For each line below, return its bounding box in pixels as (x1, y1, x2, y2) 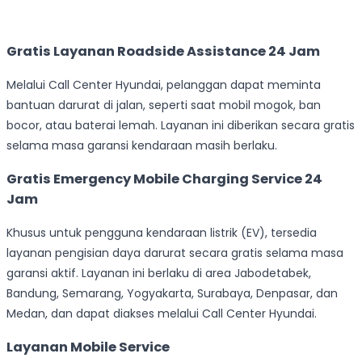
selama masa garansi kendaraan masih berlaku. (6, 137, 277, 154)
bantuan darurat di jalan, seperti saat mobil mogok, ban (6, 96, 321, 113)
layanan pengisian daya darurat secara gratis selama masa (6, 244, 343, 261)
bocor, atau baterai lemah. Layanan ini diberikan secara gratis (6, 116, 355, 133)
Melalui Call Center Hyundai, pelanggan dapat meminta (6, 76, 321, 93)
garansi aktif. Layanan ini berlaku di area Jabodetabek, (6, 264, 311, 281)
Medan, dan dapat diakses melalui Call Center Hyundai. (6, 305, 317, 322)
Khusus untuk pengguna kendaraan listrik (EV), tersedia (6, 224, 317, 241)
